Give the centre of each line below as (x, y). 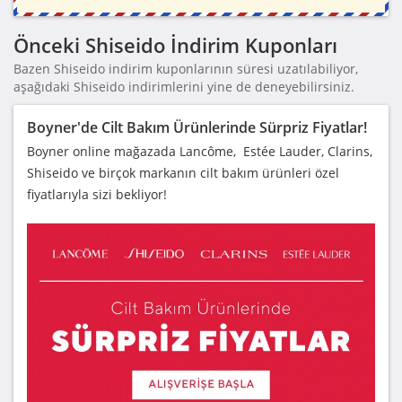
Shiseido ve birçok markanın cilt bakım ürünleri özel (183, 172)
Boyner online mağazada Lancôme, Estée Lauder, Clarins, (200, 151)
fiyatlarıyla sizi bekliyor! (97, 194)
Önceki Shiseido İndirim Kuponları (175, 44)
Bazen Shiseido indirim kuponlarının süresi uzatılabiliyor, (186, 68)
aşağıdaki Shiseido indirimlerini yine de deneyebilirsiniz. (184, 86)
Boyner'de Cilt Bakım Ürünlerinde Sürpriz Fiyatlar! (197, 127)
